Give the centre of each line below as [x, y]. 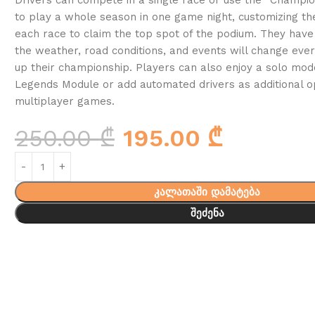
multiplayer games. [64, 101]
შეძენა [207, 213]
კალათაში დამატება [207, 192]
